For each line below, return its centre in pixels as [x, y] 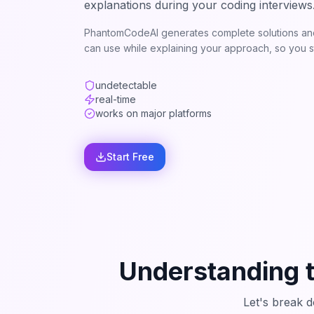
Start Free [130, 157]
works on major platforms [153, 113]
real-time [116, 99]
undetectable [126, 85]
